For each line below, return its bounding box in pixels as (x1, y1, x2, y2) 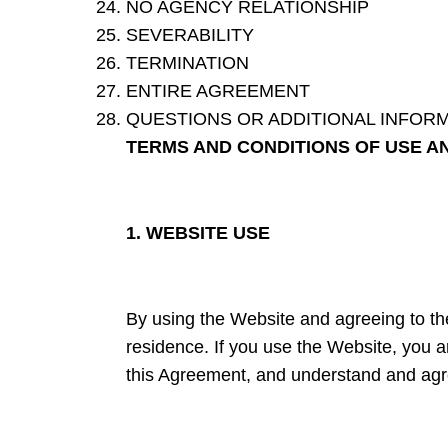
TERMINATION (126, 53, 249, 74)
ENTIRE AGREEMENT (126, 81, 310, 102)
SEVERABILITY (126, 25, 254, 46)
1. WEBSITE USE (126, 223, 270, 244)
